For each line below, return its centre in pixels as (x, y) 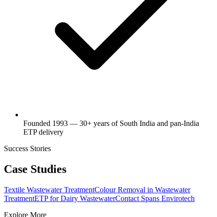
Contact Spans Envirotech (155, 198)
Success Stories (27, 148)
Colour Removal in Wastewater (142, 189)
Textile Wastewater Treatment (49, 189)
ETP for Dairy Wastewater (75, 198)
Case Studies (35, 169)
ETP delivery (43, 132)
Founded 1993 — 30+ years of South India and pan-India (111, 123)
